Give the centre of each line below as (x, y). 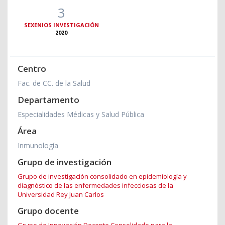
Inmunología (38, 146)
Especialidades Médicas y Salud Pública (81, 115)
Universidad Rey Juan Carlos (61, 195)
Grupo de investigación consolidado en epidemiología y (102, 177)
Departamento (48, 100)
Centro (32, 69)
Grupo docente (48, 211)
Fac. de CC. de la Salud (54, 83)
